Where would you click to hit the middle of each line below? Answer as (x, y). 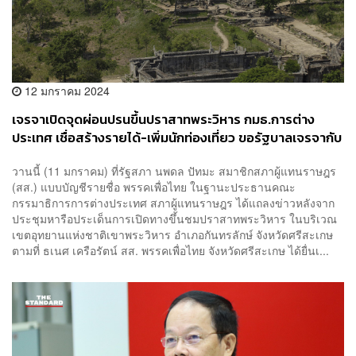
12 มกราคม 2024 (66, 91)
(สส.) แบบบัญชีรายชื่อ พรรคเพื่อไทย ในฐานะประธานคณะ (154, 186)
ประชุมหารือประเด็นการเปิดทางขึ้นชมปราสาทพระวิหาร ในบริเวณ (174, 218)
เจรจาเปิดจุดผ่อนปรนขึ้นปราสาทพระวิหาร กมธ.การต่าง (163, 120)
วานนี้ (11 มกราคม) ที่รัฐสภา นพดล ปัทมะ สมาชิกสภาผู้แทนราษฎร (174, 170)
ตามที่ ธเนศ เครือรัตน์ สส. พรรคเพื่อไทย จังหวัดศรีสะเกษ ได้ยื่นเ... (170, 250)
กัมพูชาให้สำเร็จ (55, 157)
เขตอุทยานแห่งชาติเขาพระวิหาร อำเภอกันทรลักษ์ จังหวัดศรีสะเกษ (172, 234)
